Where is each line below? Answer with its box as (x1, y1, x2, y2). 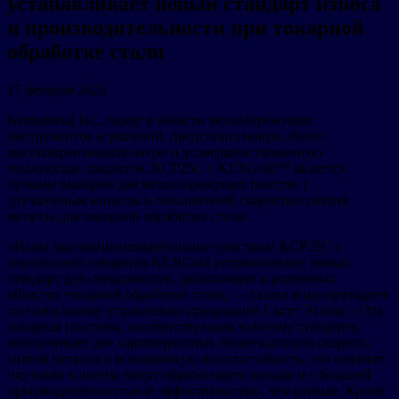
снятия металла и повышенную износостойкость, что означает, (7, 350, 388, 366)
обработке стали (7, 40, 175, 63)
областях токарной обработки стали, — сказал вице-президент (7, 286, 388, 302)
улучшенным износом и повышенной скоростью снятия (7, 191, 347, 208)
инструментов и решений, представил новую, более (7, 127, 323, 143)
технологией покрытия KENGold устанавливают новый (7, 254, 350, 270)
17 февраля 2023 (7, 81, 106, 97)
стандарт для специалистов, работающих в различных (7, 270, 337, 286)
